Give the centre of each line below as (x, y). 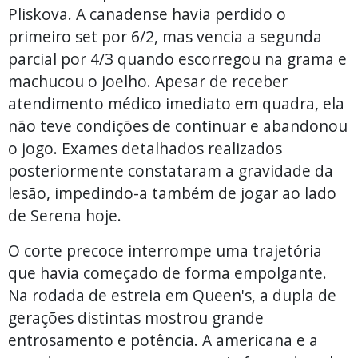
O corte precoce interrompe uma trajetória (165, 250)
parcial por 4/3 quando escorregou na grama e (177, 58)
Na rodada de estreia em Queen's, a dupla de (172, 295)
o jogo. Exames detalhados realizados (145, 148)
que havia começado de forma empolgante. (167, 272)
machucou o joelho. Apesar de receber (148, 81)
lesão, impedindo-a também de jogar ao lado (172, 193)
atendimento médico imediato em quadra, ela (176, 103)
